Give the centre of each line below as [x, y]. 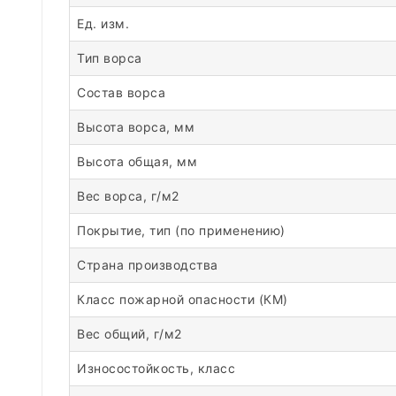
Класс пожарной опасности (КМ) [183, 299]
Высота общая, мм [137, 161]
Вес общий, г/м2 [129, 334]
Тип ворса [110, 58]
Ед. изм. [103, 23]
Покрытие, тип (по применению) [181, 230]
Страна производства [148, 265]
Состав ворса [121, 92]
